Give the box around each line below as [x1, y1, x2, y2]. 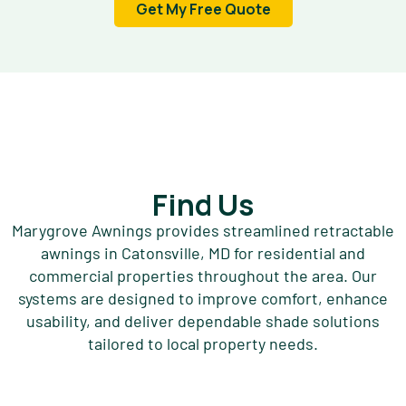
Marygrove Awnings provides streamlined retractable [12, 219, 394, 240]
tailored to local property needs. [88, 333, 318, 353]
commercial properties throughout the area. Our [29, 265, 377, 285]
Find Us [152, 184, 254, 225]
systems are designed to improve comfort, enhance [18, 287, 388, 308]
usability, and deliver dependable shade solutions [26, 310, 380, 331]
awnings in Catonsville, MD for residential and [41, 242, 365, 263]
